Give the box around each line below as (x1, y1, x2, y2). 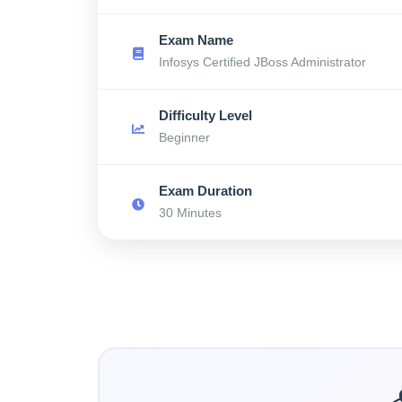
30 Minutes (159, 205, 222, 220)
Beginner (159, 130, 210, 144)
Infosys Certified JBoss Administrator (159, 55, 366, 69)
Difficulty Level (159, 109, 252, 123)
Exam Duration (159, 184, 252, 198)
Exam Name (159, 33, 233, 48)
